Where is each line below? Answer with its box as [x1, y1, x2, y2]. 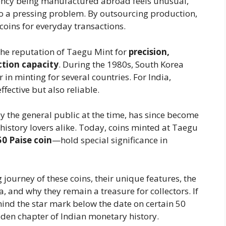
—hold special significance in [52, 134, 167, 146]
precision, [129, 45, 169, 58]
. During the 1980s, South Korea [59, 58, 184, 70]
